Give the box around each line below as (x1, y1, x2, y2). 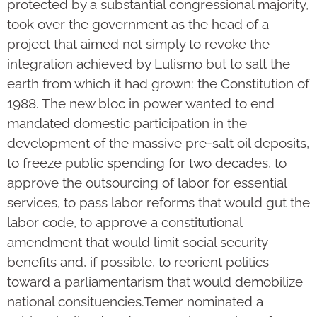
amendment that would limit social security (7, 234, 267, 250)
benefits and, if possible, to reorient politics (7, 254, 269, 270)
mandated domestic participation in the (7, 115, 247, 132)
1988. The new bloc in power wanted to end (7, 96, 275, 112)
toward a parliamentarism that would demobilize (7, 274, 303, 290)
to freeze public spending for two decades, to (7, 155, 287, 171)
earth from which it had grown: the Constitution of (7, 76, 309, 92)
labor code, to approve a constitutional (7, 214, 242, 231)
